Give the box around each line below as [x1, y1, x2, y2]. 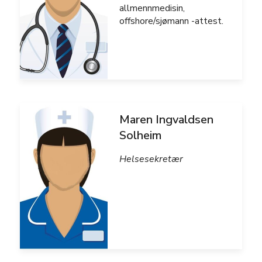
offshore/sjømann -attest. [119, 15, 223, 27]
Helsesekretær [119, 153, 183, 166]
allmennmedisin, [119, 2, 185, 15]
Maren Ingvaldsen [119, 112, 213, 127]
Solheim [119, 127, 161, 143]
